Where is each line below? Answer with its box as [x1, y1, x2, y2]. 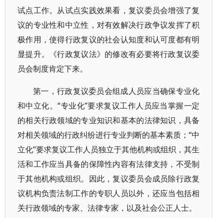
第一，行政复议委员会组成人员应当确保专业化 [33, 86, 200, 96]
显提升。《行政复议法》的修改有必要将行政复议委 [18, 49, 200, 59]
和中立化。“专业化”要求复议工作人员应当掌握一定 [18, 100, 200, 111]
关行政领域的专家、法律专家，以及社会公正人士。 [18, 202, 197, 213]
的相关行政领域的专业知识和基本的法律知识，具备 [18, 115, 200, 126]
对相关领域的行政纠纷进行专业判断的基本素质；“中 [18, 129, 200, 140]
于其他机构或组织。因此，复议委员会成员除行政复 [18, 173, 200, 184]
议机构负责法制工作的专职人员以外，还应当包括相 [18, 188, 200, 199]
